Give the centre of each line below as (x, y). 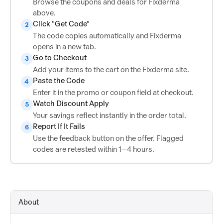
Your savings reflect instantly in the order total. (109, 115)
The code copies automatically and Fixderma (107, 36)
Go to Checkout (59, 57)
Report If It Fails (59, 126)
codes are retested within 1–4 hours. (93, 149)
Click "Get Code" (61, 24)
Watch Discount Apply (71, 103)
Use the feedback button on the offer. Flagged (108, 138)
